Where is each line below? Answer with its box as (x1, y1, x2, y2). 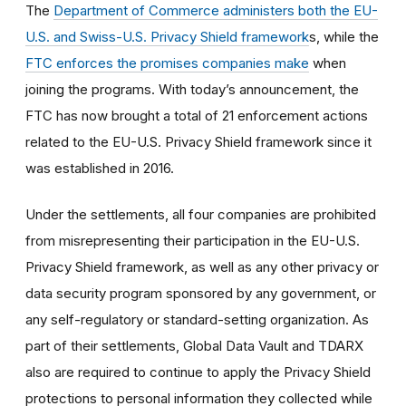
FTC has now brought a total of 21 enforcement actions (25, 106, 368, 124)
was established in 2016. (25, 159, 174, 177)
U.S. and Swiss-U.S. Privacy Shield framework (25, 27, 309, 45)
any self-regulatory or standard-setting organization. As (25, 310, 369, 328)
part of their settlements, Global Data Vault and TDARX (25, 336, 363, 354)
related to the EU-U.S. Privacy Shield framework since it (25, 132, 372, 150)
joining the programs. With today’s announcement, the (25, 80, 359, 98)
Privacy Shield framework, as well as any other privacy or (25, 257, 379, 275)
